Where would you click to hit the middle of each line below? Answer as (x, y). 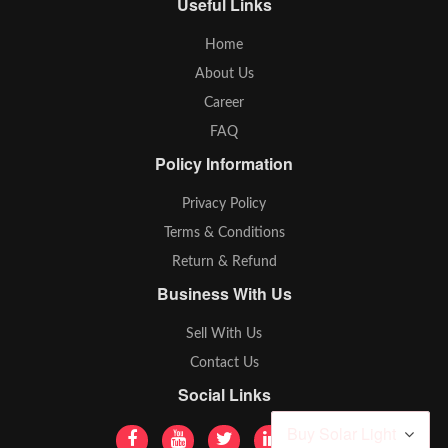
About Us (224, 74)
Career (224, 103)
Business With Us (224, 294)
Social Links (224, 395)
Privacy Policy (224, 204)
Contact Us (224, 363)
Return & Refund (224, 262)
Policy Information (224, 164)
